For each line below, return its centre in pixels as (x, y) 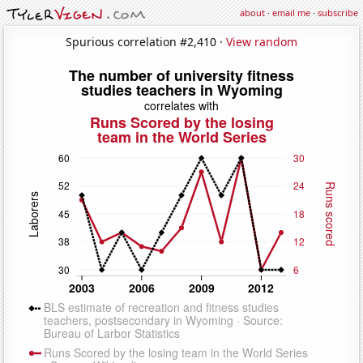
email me (291, 13)
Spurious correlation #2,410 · (146, 41)
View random (262, 41)
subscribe (338, 13)
